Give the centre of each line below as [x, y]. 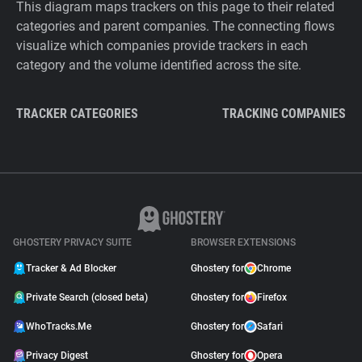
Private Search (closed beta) [87, 297]
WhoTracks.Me [59, 326]
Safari [270, 326]
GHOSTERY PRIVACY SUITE [72, 242]
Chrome [274, 268]
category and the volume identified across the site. [159, 65]
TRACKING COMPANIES [284, 114]
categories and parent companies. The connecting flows [175, 26]
